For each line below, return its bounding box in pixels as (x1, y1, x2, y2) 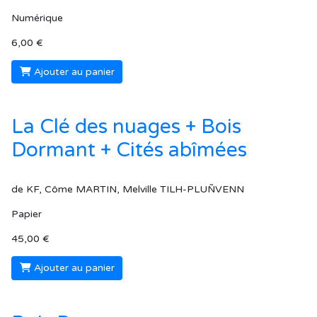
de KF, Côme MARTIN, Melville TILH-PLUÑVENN (11, 183, 244, 196)
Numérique (11, 11, 63, 24)
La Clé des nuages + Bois (11, 115, 241, 139)
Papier (11, 208, 42, 221)
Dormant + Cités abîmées (11, 138, 247, 163)
